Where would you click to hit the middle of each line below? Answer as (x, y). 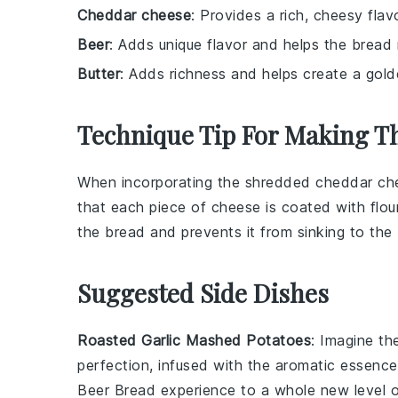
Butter (99, 74)
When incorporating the (161, 182)
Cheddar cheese (134, 15)
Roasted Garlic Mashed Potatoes (194, 340)
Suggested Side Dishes (203, 293)
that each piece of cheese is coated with (224, 207)
